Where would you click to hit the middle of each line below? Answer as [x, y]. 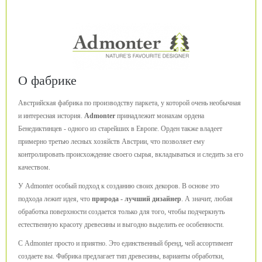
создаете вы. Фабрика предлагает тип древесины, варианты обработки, [121, 256]
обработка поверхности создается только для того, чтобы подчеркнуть [121, 212]
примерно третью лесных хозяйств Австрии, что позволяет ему [111, 142]
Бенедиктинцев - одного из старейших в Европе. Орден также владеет [120, 129]
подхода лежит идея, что [55, 199]
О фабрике [47, 80]
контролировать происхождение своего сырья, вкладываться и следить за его [131, 154]
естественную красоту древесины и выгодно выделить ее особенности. [121, 225]
